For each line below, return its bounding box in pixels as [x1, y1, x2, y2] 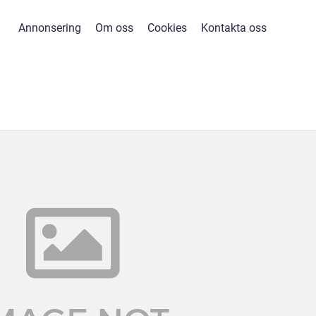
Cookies [147, 21, 187, 35]
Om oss [95, 21, 133, 35]
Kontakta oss [201, 21, 267, 35]
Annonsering [18, 21, 81, 35]
